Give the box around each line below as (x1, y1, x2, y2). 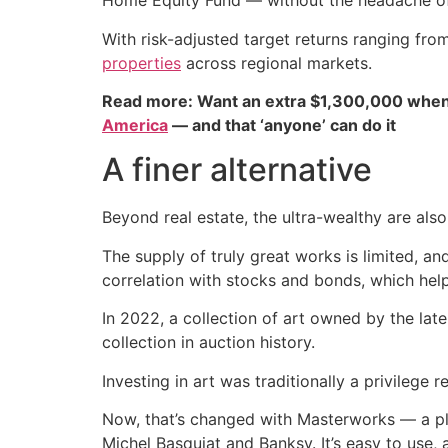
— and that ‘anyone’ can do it (168, 114, 396, 135)
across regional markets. (181, 52, 372, 73)
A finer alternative (102, 150, 372, 190)
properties (102, 52, 181, 73)
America (102, 114, 168, 135)
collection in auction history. (102, 332, 315, 353)
